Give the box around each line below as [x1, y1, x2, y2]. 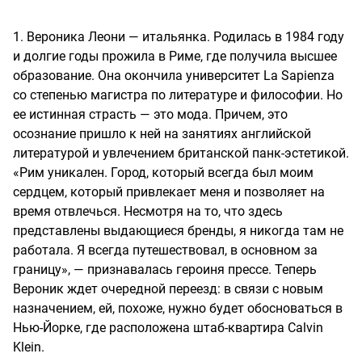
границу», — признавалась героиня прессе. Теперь [13, 262, 317, 278]
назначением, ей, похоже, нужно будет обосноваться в [13, 301, 343, 317]
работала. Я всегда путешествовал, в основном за [13, 242, 318, 259]
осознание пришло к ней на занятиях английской [13, 126, 311, 142]
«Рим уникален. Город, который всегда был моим [13, 165, 314, 181]
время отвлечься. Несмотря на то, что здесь [13, 204, 283, 220]
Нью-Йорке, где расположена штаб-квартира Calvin [13, 320, 323, 336]
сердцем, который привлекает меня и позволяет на [13, 184, 325, 200]
